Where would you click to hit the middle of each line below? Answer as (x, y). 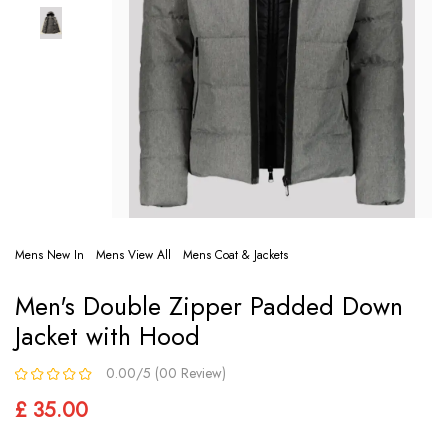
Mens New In (49, 254)
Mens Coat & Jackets (235, 254)
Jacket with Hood (107, 335)
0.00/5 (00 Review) (166, 372)
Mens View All (133, 254)
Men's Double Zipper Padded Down (209, 305)
